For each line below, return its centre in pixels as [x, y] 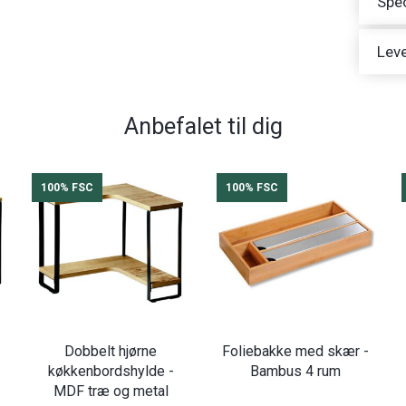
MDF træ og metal [111, 391]
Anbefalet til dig [203, 126]
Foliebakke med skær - [295, 351]
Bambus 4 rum [295, 371]
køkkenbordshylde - [111, 371]
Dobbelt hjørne [111, 351]
